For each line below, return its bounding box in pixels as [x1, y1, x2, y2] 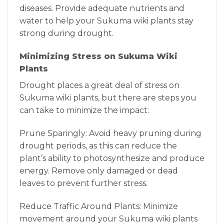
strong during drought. [19, 28, 113, 38]
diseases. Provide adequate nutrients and [19, 3, 184, 13]
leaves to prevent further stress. [19, 178, 147, 188]
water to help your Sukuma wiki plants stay [19, 16, 193, 26]
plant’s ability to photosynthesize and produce [19, 153, 204, 163]
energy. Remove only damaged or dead [19, 165, 178, 175]
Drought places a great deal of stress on [19, 80, 179, 90]
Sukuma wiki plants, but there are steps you [19, 92, 196, 102]
